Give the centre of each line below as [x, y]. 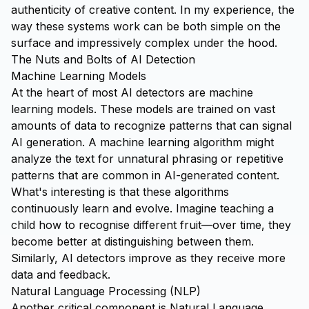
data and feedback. [61, 275]
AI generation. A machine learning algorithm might [142, 142]
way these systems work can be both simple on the [146, 26]
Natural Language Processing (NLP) [106, 291]
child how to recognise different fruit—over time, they [151, 225]
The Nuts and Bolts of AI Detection [103, 59]
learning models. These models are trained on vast [143, 109]
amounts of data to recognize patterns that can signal [151, 126]
